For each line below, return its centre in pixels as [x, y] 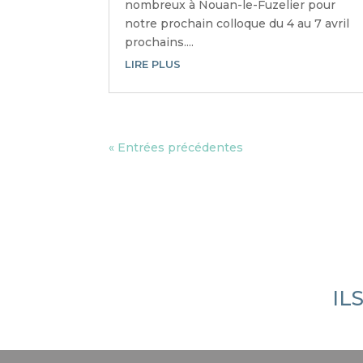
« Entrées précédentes [176, 147]
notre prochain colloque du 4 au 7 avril [237, 23]
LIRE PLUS [153, 64]
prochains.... [160, 42]
